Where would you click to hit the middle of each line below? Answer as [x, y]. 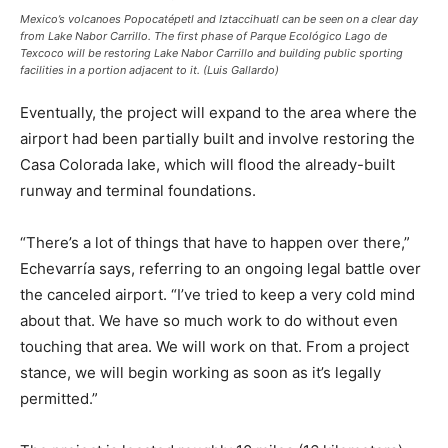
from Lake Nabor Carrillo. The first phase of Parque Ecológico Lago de [203, 36]
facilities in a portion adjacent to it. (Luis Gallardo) [149, 70]
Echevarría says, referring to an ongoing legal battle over [220, 269]
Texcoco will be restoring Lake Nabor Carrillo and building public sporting [211, 53]
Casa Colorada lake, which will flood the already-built [207, 165]
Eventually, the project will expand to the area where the [218, 113]
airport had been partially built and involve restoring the [217, 139]
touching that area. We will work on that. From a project [214, 347]
